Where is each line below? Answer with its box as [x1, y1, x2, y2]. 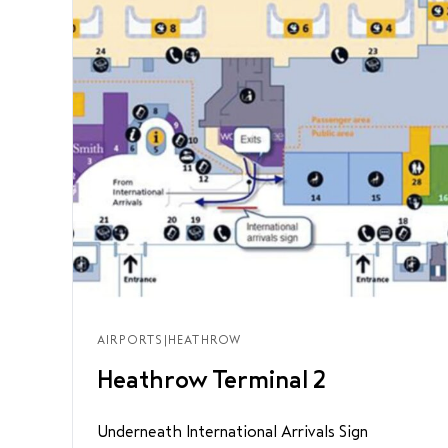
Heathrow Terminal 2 [97, 367, 326, 393]
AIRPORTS [97, 333, 164, 347]
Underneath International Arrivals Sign [97, 423, 368, 440]
